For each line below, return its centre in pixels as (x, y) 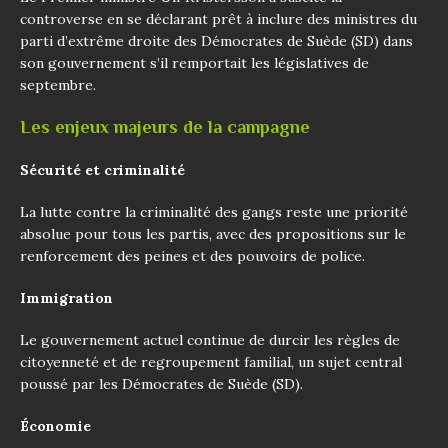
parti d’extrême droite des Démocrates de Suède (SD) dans (216, 40)
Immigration (66, 297)
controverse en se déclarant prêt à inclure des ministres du (218, 18)
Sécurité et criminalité (102, 169)
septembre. (58, 84)
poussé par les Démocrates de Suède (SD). (161, 383)
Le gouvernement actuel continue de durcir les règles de (210, 339)
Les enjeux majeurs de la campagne (165, 126)
